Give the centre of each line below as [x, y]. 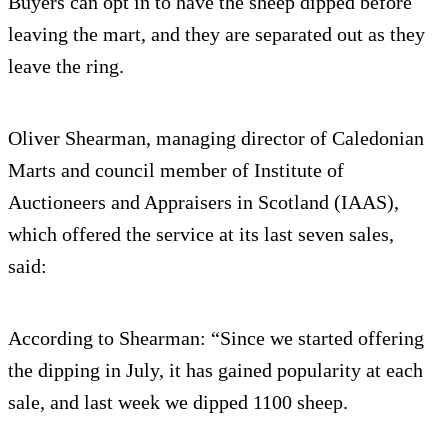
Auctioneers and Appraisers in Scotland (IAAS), [203, 201]
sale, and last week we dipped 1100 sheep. [178, 401]
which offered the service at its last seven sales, [201, 233]
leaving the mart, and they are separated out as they [216, 33]
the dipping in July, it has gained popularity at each [215, 369]
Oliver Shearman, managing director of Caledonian [216, 137]
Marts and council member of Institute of [176, 169]
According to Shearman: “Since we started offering [216, 337]
